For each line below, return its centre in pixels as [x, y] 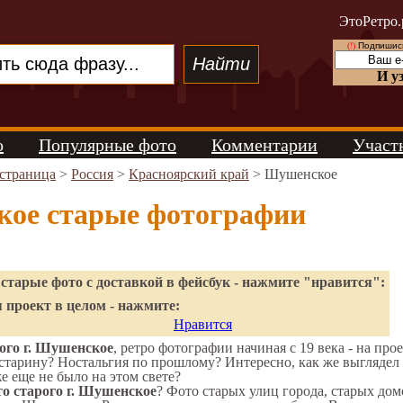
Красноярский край [189, 174]
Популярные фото [107, 145]
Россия [92, 174]
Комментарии [264, 145]
